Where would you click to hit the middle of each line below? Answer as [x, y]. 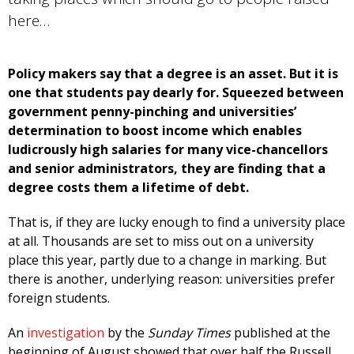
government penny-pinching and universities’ [152, 112]
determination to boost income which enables [155, 131]
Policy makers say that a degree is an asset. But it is [173, 74]
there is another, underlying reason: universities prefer [171, 279]
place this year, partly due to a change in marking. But [167, 260]
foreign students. [59, 298]
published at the [281, 333]
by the [126, 333]
